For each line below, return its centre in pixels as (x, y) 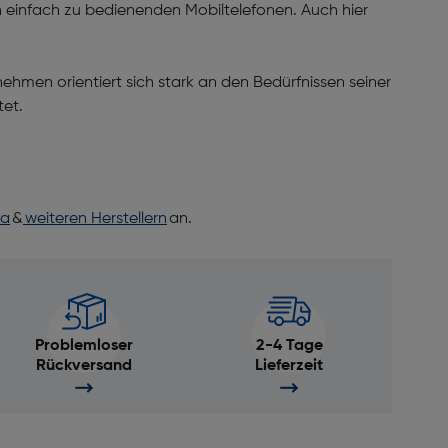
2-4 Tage (289, 346)
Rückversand (83, 366)
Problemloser (83, 346)
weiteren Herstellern (95, 219)
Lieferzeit (289, 366)
